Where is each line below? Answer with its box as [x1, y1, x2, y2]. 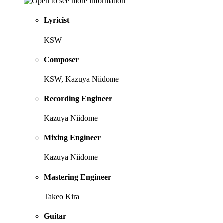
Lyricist [44, 16, 69, 25]
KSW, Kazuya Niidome [44, 75, 119, 84]
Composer [44, 55, 79, 64]
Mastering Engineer [44, 172, 111, 181]
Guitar [44, 212, 66, 221]
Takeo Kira [44, 192, 79, 201]
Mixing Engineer [44, 133, 101, 142]
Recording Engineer [44, 94, 112, 103]
